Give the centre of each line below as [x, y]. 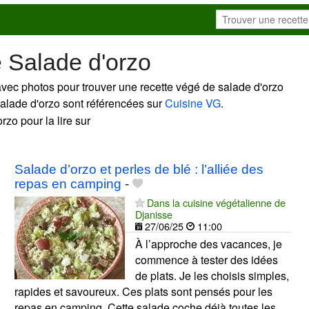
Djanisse [153, 214]
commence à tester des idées [206, 259]
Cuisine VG [193, 103]
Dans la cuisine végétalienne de [216, 202]
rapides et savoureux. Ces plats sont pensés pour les [143, 291]
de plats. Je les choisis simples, [212, 275]
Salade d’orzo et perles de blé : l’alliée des [139, 169]
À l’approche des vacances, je [208, 243]
